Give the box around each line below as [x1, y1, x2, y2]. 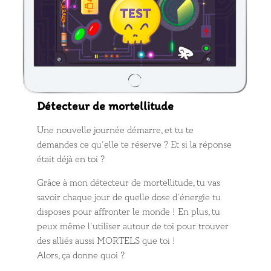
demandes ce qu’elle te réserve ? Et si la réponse [37, 139, 232, 151]
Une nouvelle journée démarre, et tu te [37, 124, 194, 136]
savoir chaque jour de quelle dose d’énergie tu [37, 191, 221, 203]
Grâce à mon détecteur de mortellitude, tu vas [37, 177, 221, 189]
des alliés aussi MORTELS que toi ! [37, 235, 176, 247]
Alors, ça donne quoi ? [37, 249, 125, 261]
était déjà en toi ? [37, 153, 105, 165]
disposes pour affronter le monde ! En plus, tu [37, 206, 221, 218]
